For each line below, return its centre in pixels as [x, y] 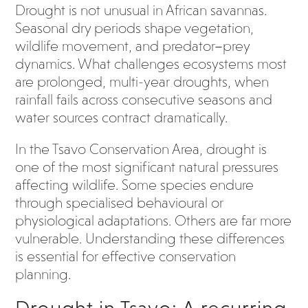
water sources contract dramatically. [122, 118]
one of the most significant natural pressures [147, 167]
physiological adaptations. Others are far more [154, 221]
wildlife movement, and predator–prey [133, 46]
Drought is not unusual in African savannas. [141, 10]
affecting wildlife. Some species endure [135, 185]
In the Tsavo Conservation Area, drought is [141, 149]
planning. [43, 274]
